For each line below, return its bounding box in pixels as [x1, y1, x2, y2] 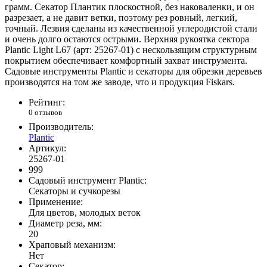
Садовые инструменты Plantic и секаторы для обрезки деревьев [5, 66, 262, 77]
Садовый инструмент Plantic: [29, 175, 147, 185]
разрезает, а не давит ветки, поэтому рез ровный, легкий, [5, 13, 237, 23]
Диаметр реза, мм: [29, 218, 102, 228]
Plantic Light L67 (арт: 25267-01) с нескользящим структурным [5, 45, 257, 55]
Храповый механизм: [29, 239, 116, 250]
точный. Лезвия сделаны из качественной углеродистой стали [5, 23, 257, 34]
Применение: [29, 196, 83, 207]
